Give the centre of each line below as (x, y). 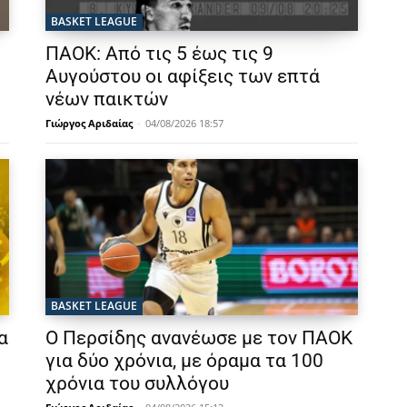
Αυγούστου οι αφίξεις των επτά (183, 77)
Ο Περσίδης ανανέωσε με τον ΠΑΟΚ (199, 338)
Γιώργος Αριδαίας (89, 124)
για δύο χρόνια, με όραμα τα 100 (184, 361)
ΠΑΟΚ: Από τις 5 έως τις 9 (159, 54)
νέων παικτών (107, 99)
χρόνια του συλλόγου (137, 384)
